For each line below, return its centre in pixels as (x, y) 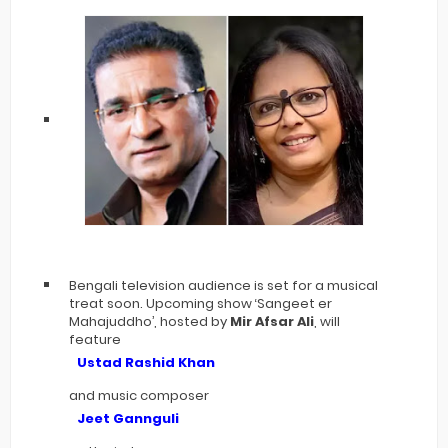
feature (95, 339)
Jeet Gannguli (128, 418)
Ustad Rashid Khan (146, 362)
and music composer (139, 395)
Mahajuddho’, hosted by (149, 321)
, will (327, 321)
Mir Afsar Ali (272, 321)
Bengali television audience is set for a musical (223, 285)
